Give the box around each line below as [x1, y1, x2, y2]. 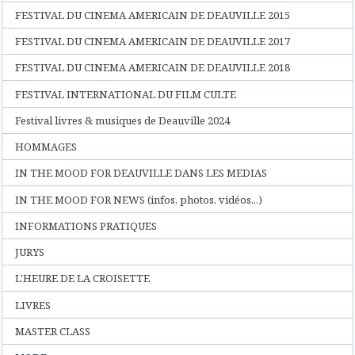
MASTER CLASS [15, 323, 91, 338]
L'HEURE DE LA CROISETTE [15, 271, 151, 286]
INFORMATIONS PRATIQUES [15, 218, 158, 233]
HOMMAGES [15, 139, 78, 155]
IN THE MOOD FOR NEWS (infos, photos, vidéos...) [15, 192, 263, 207]
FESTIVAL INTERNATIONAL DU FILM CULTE [15, 86, 237, 101]
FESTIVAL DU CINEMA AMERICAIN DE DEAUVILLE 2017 [15, 34, 291, 49]
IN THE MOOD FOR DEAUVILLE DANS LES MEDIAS [15, 166, 268, 181]
